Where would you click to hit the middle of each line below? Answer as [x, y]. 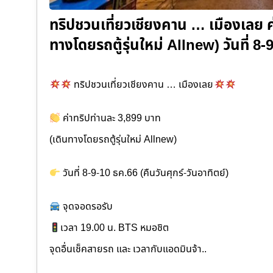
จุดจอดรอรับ [87, 207]
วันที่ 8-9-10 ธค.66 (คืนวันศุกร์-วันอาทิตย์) [145, 173]
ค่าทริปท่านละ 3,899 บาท [111, 119]
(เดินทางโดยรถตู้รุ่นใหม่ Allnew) [113, 140]
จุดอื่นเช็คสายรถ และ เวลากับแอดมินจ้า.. [128, 250]
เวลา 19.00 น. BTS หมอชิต [115, 228]
